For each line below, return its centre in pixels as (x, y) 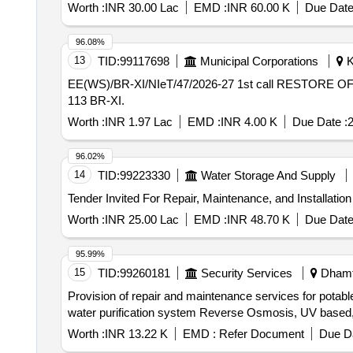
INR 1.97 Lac (138, 122)
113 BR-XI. (96, 100)
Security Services (246, 273)
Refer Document (260, 334)
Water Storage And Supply (268, 175)
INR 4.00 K (249, 122)
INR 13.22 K (136, 334)
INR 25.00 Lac (141, 219)
